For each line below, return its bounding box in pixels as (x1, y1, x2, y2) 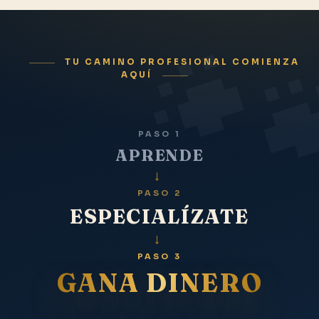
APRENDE (115, 145, 204, 165)
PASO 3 (137, 251, 182, 261)
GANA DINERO (56, 266, 263, 298)
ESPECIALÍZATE (70, 204, 249, 229)
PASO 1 (137, 128, 182, 139)
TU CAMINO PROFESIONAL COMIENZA (65, 57, 300, 68)
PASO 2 (137, 187, 182, 198)
